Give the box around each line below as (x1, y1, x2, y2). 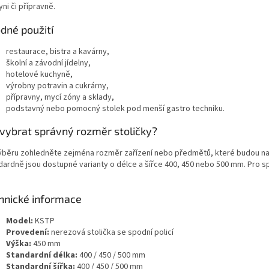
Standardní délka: (6, 249, 77, 261)
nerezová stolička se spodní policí (49, 226, 174, 238)
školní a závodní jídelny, (6, 56, 91, 69)
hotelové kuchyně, (6, 68, 73, 80)
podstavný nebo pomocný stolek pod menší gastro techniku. (6, 102, 225, 115)
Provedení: (6, 226, 49, 238)
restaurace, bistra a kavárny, (6, 45, 109, 58)
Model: (6, 214, 33, 227)
